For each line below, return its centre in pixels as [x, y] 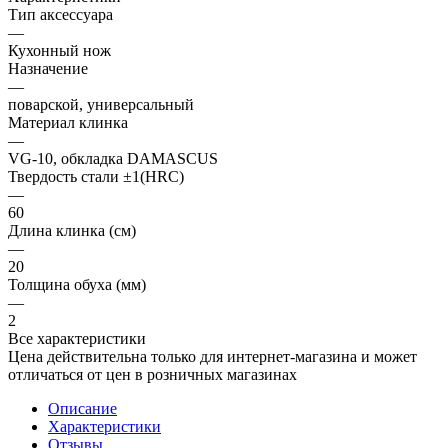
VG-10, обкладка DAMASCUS [113, 158]
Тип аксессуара [60, 14]
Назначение [48, 68]
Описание [82, 408]
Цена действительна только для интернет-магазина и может [212, 356]
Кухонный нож [59, 50]
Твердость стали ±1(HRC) [96, 176]
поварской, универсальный [101, 104]
